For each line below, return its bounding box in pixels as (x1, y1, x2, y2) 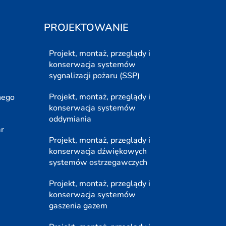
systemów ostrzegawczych (49, 157, 148, 168)
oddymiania (49, 114, 92, 125)
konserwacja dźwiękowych (49, 146, 147, 157)
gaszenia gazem (49, 200, 108, 212)
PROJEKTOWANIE (44, 21, 129, 35)
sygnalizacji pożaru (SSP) (49, 70, 140, 82)
